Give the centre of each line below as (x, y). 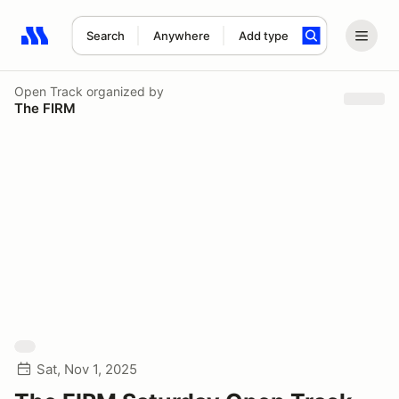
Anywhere (181, 36)
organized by (123, 91)
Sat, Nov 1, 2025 (87, 369)
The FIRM (45, 108)
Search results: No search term (124, 45)
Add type (263, 36)
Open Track (49, 91)
